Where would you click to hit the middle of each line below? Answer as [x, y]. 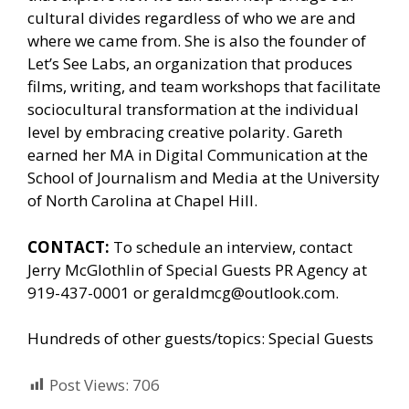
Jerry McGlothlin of [97, 269]
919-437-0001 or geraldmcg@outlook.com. [183, 292]
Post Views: [89, 384]
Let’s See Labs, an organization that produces [190, 64]
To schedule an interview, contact [231, 246]
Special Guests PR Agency [257, 269]
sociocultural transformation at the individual [193, 110]
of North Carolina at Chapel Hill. [142, 201]
